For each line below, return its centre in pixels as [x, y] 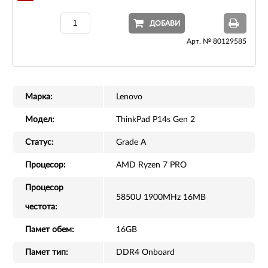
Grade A [131, 143]
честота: [41, 207]
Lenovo [129, 97]
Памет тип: [47, 253]
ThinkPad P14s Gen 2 [156, 120]
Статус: [39, 143]
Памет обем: [50, 230]
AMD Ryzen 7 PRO [151, 165]
